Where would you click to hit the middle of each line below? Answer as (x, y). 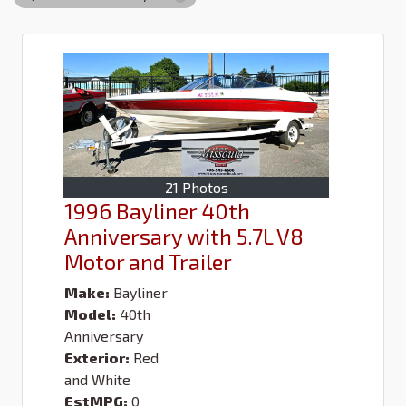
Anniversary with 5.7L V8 (184, 236)
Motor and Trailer (148, 261)
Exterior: (97, 357)
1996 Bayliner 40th (157, 210)
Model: (90, 314)
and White (97, 379)
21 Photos (196, 187)
